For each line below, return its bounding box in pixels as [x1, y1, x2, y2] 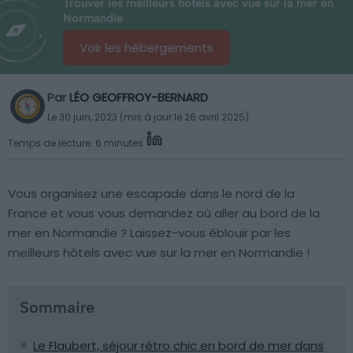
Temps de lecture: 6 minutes [8, 136, 143, 150]
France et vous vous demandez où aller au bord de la [8, 205, 320, 221]
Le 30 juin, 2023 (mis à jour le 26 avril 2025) [47, 110, 249, 124]
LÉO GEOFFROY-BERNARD [69, 89, 208, 106]
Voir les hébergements [80, 39, 214, 56]
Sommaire [20, 298, 95, 317]
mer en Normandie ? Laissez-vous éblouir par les [8, 225, 291, 241]
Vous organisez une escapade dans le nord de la [8, 185, 295, 202]
